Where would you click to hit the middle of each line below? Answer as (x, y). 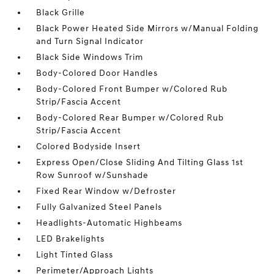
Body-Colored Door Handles (97, 73)
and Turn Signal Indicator (90, 41)
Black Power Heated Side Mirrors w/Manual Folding (148, 28)
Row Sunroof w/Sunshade (93, 175)
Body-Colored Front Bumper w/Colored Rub (132, 89)
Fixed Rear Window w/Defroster (106, 191)
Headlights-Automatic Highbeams (109, 223)
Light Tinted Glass (75, 255)
